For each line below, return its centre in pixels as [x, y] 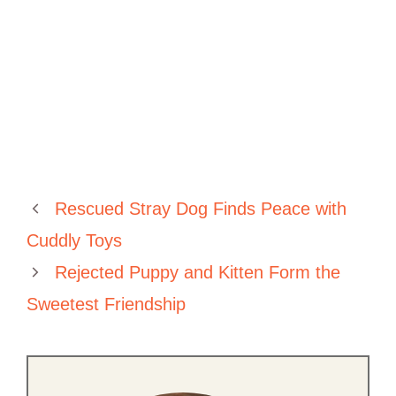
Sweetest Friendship [106, 305]
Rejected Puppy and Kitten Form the [198, 273]
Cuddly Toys [74, 241]
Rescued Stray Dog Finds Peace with [201, 209]
